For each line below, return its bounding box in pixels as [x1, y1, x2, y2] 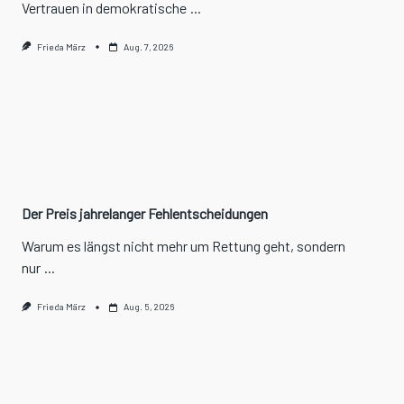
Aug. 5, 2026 [123, 301, 174, 313]
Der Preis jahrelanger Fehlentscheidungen [22, 205, 268, 223]
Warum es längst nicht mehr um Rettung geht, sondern [22, 237, 345, 255]
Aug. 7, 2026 [123, 41, 173, 53]
